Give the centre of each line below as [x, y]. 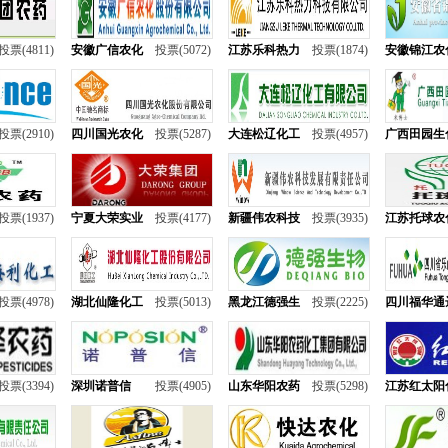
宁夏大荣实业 [107, 218]
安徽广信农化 [107, 50]
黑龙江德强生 [264, 302]
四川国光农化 [107, 134]
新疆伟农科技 [264, 218]
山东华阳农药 [264, 386]
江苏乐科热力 [264, 50]
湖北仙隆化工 [107, 302]
